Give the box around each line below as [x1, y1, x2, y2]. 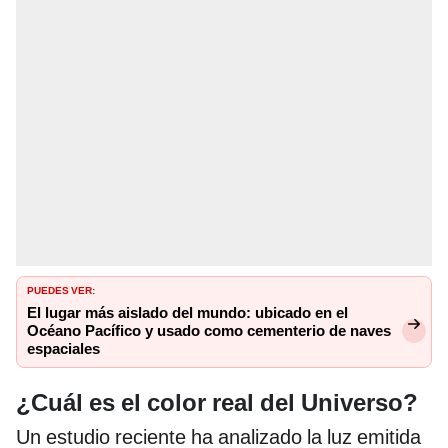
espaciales [27, 340, 100, 359]
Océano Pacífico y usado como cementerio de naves [27, 322, 391, 341]
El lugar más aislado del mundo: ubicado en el [27, 304, 348, 323]
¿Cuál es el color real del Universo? [16, 389, 418, 418]
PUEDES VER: [27, 281, 95, 298]
